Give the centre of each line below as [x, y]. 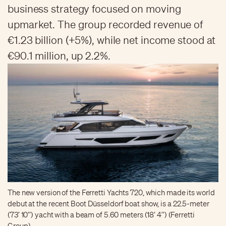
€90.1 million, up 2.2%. [59, 55]
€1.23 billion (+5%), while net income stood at [112, 40]
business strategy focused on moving [94, 9]
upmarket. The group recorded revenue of [105, 24]
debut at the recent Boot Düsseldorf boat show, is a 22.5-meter [108, 204]
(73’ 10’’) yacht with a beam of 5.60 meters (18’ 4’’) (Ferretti [101, 215]
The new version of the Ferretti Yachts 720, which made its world [111, 192]
